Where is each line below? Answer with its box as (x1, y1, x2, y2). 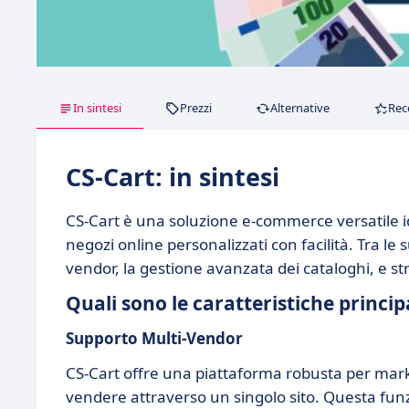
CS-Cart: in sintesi (66, 160, 279, 194)
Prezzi (180, 100, 212, 117)
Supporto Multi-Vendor (66, 328, 243, 350)
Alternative (270, 100, 330, 117)
